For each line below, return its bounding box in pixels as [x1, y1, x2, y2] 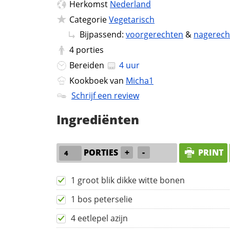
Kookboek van [69, 74, 126, 86]
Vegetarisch [109, 13, 155, 25]
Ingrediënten [56, 111, 139, 128]
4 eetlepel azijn [71, 213, 128, 224]
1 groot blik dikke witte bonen [71, 175, 185, 186]
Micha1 [126, 74, 154, 86]
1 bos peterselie [71, 194, 132, 205]
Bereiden [69, 59, 106, 71]
